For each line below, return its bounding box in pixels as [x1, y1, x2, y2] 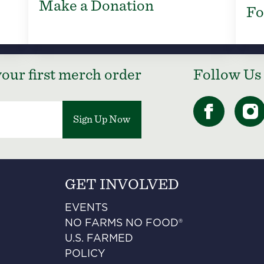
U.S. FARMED [65, 233, 134, 245]
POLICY [65, 249, 106, 260]
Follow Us [193, 67, 262, 83]
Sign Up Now [73, 114, 131, 126]
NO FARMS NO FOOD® [65, 218, 183, 229]
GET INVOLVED [65, 177, 180, 193]
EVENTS [65, 203, 108, 214]
